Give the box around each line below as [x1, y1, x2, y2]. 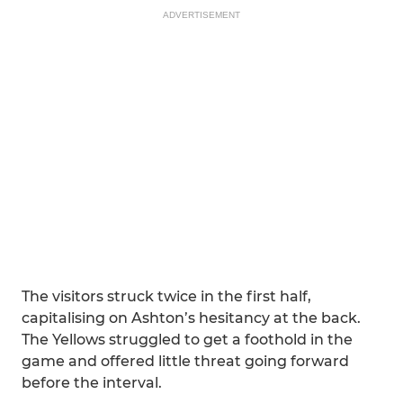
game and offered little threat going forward [22, 353, 349, 370]
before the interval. [22, 374, 162, 391]
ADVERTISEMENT [163, 10, 240, 20]
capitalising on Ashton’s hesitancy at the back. [22, 309, 361, 327]
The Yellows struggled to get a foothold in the [22, 331, 353, 348]
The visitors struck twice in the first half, [22, 288, 311, 305]
